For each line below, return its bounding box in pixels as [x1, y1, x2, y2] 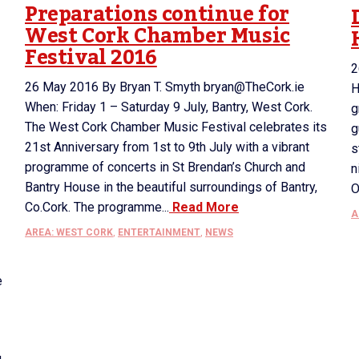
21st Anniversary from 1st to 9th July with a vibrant [25, 139, 309, 155]
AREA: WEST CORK [25, 227, 113, 238]
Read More [169, 200, 239, 215]
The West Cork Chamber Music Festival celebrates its [25, 119, 327, 135]
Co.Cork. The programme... [25, 200, 169, 215]
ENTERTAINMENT [118, 227, 200, 238]
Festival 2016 [25, 38, 157, 78]
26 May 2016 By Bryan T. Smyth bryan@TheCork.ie [25, 79, 305, 95]
